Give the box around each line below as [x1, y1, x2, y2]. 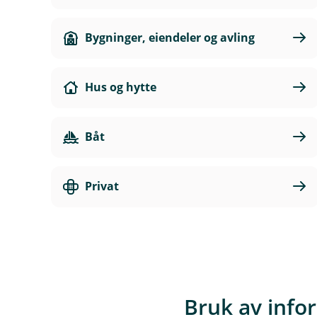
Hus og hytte [85, 79, 156, 95]
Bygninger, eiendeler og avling [85, 30, 255, 45]
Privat [85, 178, 119, 194]
